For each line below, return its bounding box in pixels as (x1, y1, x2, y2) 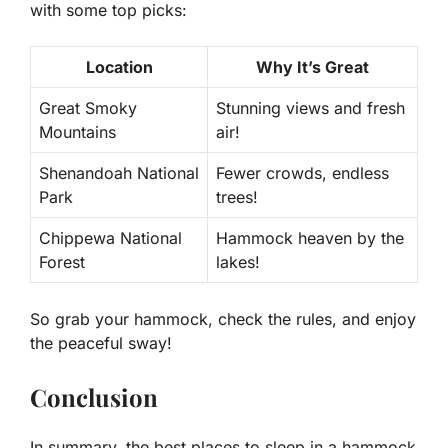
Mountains (39, 121, 116, 142)
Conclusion (30, 380, 158, 413)
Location (85, 56, 153, 77)
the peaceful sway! (30, 332, 172, 353)
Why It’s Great (256, 56, 369, 77)
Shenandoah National (39, 162, 199, 183)
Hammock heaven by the (216, 227, 404, 248)
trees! (216, 186, 258, 207)
